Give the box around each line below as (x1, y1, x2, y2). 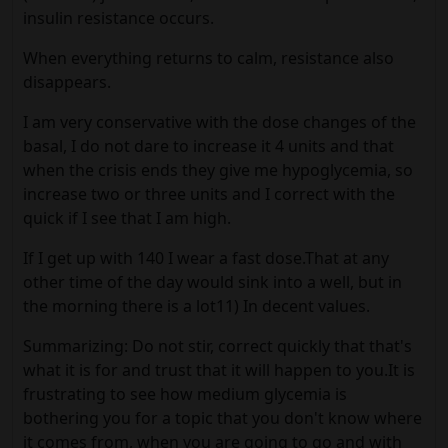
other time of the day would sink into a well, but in (23, 271, 402, 293)
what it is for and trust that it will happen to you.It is (23, 359, 415, 381)
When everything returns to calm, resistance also (23, 47, 394, 69)
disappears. (23, 71, 111, 93)
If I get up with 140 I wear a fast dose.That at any (23, 247, 389, 269)
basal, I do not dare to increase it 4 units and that (23, 135, 394, 157)
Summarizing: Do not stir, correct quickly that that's (23, 335, 412, 357)
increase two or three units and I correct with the (23, 183, 395, 205)
